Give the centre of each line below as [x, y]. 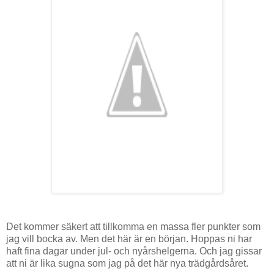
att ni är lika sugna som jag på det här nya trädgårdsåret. [127, 263]
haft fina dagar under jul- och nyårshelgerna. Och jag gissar [134, 251]
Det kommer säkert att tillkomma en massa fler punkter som [133, 226]
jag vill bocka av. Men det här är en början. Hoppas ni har [129, 239]
